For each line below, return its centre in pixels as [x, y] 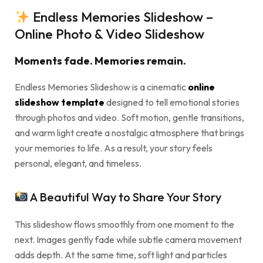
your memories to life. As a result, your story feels [114, 148]
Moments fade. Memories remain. [100, 61]
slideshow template [60, 102]
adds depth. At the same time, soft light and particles [121, 255]
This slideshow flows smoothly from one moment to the [124, 225]
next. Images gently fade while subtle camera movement [128, 240]
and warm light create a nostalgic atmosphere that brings [129, 133]
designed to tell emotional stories [172, 102]
